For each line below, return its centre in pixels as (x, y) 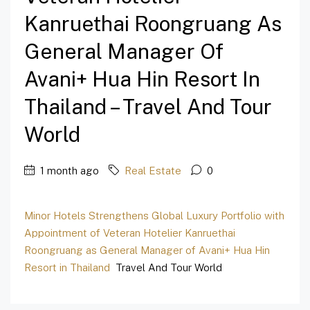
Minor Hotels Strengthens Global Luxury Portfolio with (154, 216)
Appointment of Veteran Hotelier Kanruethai (130, 233)
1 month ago (68, 171)
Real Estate (153, 171)
